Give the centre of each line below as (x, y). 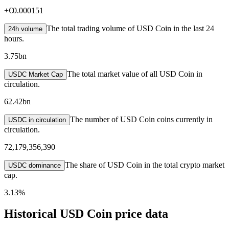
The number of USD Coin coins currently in (141, 119)
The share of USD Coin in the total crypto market (145, 165)
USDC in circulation (37, 120)
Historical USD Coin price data (86, 214)
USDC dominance (35, 165)
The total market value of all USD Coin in (135, 74)
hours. (14, 38)
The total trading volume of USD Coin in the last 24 (130, 28)
